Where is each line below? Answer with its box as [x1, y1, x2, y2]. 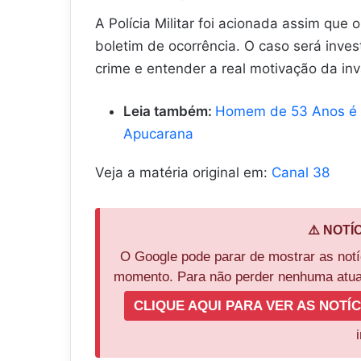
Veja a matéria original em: [95, 164, 272, 180]
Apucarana [123, 125, 193, 142]
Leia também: [123, 102, 215, 119]
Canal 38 [272, 164, 330, 180]
